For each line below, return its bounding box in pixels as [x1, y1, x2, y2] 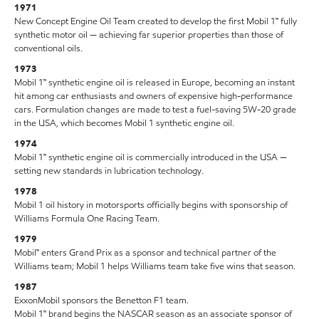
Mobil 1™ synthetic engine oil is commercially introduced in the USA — [14, 151, 287, 164]
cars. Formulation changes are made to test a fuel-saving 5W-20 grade [14, 103, 296, 117]
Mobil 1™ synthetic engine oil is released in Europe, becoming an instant [14, 76, 295, 90]
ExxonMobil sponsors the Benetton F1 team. [14, 294, 189, 308]
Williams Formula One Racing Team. [14, 212, 159, 226]
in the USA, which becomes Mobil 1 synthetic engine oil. [14, 117, 234, 130]
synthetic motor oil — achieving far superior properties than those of [14, 28, 283, 42]
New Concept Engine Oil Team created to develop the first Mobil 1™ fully [14, 15, 297, 28]
